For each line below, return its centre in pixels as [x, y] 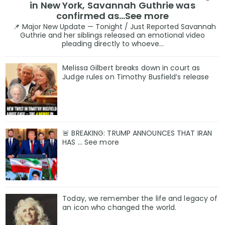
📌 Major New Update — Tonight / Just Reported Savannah [113, 27]
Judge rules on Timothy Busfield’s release [136, 77]
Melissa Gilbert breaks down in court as [131, 68]
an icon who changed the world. [120, 207]
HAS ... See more [91, 142]
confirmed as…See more [113, 16]
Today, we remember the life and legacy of [140, 198]
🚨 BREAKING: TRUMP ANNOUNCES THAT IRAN [137, 133]
